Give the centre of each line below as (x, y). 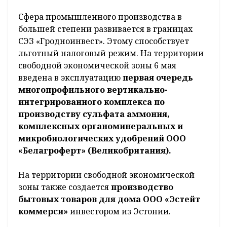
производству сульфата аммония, (94, 114)
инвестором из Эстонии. (120, 212)
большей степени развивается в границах (105, 29)
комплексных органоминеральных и (101, 126)
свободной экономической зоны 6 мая (97, 66)
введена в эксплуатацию (70, 78)
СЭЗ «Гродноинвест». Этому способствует (104, 41)
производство (142, 187)
